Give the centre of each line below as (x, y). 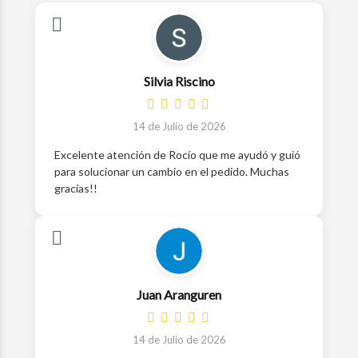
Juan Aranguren (179, 294)
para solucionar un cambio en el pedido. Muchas (172, 171)
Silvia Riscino (179, 81)
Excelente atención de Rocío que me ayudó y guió (177, 155)
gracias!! (76, 188)
